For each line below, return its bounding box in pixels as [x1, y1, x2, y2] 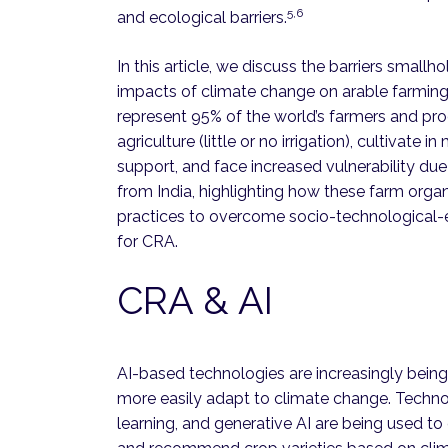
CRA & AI [117, 278, 273, 324]
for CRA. [117, 232, 178, 252]
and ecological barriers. [117, 8, 287, 28]
